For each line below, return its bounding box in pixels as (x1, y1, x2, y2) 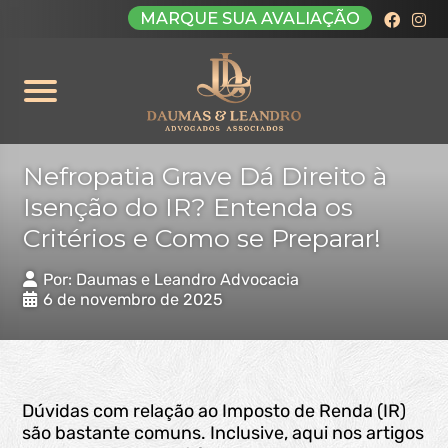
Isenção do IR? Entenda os (22, 192, 353, 222)
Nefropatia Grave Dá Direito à (22, 161, 387, 191)
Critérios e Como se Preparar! (22, 223, 381, 253)
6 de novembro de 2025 (42, 290, 223, 309)
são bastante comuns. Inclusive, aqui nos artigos (22, 422, 425, 444)
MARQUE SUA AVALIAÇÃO (139, 8, 360, 28)
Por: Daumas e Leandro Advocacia (42, 270, 299, 289)
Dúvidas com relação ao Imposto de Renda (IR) (22, 400, 407, 422)
